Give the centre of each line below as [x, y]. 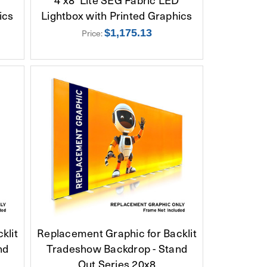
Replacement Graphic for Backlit [117, 232]
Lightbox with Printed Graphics [117, 15]
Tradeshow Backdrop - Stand [117, 248]
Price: [93, 33]
